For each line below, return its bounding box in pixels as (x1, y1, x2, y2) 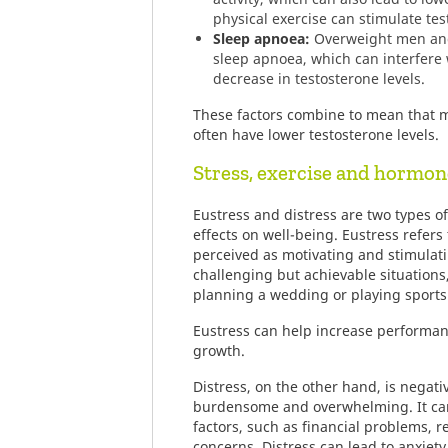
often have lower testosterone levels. (193, 125, 439, 144)
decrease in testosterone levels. (213, 69, 425, 88)
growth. (193, 341, 245, 360)
